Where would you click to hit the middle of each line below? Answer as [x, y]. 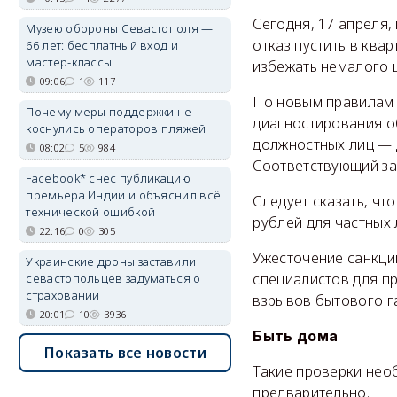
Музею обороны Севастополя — [120, 28]
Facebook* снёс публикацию [108, 178]
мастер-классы [69, 62]
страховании [63, 295]
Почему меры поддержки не [109, 112]
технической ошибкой [91, 212]
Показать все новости [125, 353]
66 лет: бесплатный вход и [102, 45]
